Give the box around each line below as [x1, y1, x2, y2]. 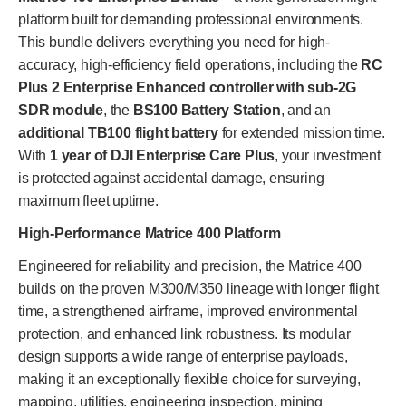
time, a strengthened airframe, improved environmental [18, 304, 358, 320]
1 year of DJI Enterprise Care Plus [50, 148, 275, 164]
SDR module [18, 102, 104, 119]
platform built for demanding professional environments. [18, 12, 363, 28]
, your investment [275, 148, 381, 164]
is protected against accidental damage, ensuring [18, 170, 324, 187]
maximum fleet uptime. [18, 193, 159, 209]
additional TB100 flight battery [18, 125, 218, 141]
